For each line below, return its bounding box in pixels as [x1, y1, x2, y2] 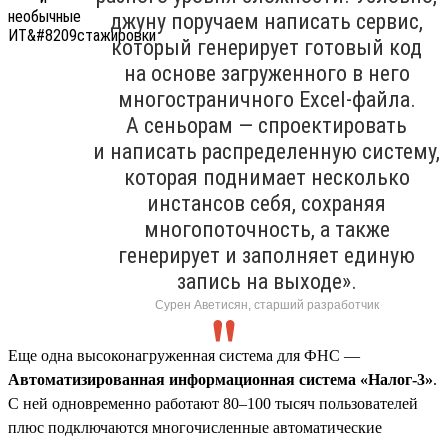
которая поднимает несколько [123, 164, 410, 190]
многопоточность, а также [143, 216, 390, 242]
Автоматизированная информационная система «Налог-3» [8, 370, 433, 388]
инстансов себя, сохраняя [147, 190, 386, 216]
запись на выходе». [176, 268, 357, 294]
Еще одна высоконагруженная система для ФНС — [8, 346, 360, 364]
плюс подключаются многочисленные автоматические [8, 418, 382, 436]
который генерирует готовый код [111, 34, 422, 60]
